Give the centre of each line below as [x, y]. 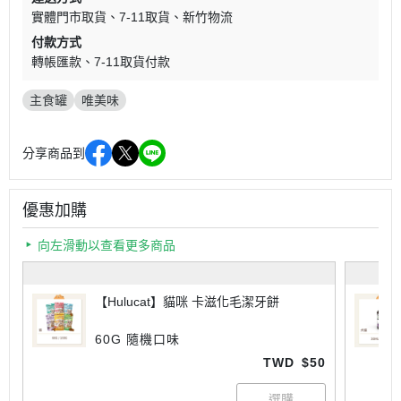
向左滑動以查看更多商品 [107, 245]
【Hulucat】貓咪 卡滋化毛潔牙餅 [187, 302]
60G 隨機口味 [137, 339]
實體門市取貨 [69, 17]
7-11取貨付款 [132, 62]
